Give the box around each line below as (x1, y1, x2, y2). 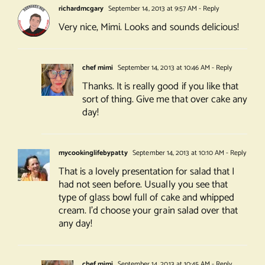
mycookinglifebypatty (58, 147, 128, 159)
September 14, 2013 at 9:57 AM (106, 3, 197, 15)
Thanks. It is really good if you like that (82, 78, 238, 95)
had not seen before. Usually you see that (58, 176, 228, 193)
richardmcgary (58, 3, 104, 15)
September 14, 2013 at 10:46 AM (116, 62, 210, 74)
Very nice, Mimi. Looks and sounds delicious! (58, 19, 239, 36)
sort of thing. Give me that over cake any (82, 91, 247, 108)
